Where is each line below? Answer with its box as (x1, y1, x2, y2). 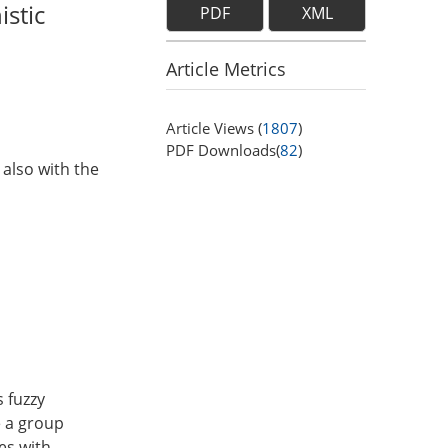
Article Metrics (166, 57, 286, 81)
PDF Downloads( (166, 140, 280, 160)
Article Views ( (166, 118, 262, 138)
